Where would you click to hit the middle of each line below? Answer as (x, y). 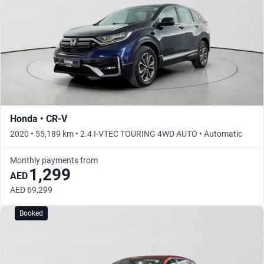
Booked (31, 214)
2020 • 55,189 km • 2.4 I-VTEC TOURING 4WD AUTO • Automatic (126, 134)
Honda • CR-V (39, 119)
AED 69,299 (31, 190)
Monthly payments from (54, 161)
